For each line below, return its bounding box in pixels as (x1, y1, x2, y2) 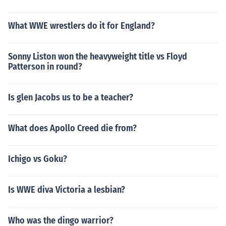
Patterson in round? (8, 61, 82, 72)
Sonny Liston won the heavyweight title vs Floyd (8, 51, 187, 62)
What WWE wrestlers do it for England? (8, 20, 155, 31)
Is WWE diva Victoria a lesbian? (8, 184, 125, 195)
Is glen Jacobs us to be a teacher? (8, 92, 133, 103)
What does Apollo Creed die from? (8, 123, 137, 134)
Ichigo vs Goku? (8, 153, 67, 164)
